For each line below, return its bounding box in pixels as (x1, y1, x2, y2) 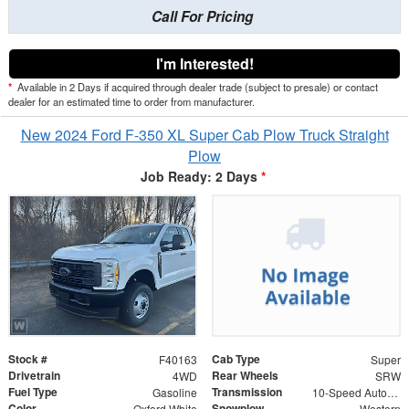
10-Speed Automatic (386, 383, 398, 400)
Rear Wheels (212, 366, 278, 383)
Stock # (8, 350, 47, 367)
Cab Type (212, 350, 260, 367)
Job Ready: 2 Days (141, 166, 257, 185)
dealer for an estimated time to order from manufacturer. (8, 93, 255, 109)
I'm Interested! (155, 52, 254, 74)
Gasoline (152, 383, 197, 400)
